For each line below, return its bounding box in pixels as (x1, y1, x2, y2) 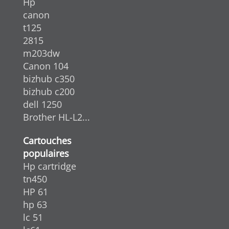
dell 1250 (23, 98, 62, 110)
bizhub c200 (23, 85, 75, 98)
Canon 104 (23, 59, 68, 72)
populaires (23, 147, 69, 159)
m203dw (23, 47, 60, 59)
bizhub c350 (23, 72, 75, 85)
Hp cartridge (23, 159, 76, 172)
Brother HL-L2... (23, 110, 90, 123)
